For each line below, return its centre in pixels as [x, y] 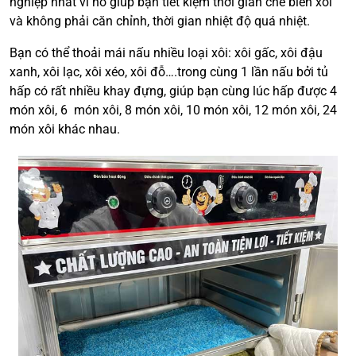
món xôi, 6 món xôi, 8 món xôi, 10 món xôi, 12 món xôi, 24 [173, 110]
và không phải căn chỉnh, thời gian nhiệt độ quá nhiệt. [161, 21]
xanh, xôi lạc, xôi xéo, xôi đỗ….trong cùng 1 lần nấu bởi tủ [169, 72]
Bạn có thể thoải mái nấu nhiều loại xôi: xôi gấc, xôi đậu [166, 53]
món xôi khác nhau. [65, 130]
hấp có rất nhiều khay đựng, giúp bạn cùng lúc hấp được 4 [173, 91]
